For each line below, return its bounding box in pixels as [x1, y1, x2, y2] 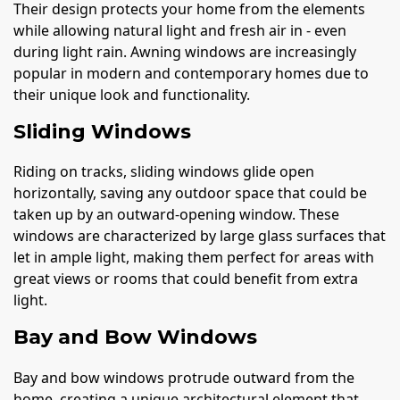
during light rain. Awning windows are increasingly [13, 42, 356, 62]
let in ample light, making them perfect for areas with [13, 247, 374, 268]
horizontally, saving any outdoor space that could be [13, 183, 367, 204]
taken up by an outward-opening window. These [13, 204, 339, 225]
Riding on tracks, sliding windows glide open [13, 162, 314, 182]
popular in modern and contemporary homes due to [13, 63, 369, 84]
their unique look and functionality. [13, 85, 250, 105]
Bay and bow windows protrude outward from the [13, 367, 354, 387]
